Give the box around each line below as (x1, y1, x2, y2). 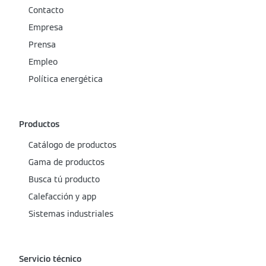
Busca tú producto (28, 174, 100, 185)
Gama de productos (28, 157, 104, 167)
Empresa (28, 22, 63, 33)
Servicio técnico (19, 254, 81, 264)
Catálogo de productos (28, 140, 116, 150)
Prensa (28, 39, 56, 50)
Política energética (28, 74, 103, 84)
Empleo (28, 56, 58, 67)
